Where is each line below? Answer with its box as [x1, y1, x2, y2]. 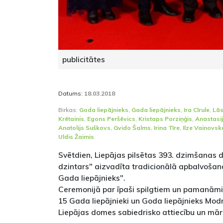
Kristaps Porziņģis [138, 115, 192, 123]
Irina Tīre [154, 124, 180, 132]
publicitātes [62, 54, 105, 65]
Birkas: [58, 106, 79, 114]
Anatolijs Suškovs [58, 124, 111, 132]
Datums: [58, 90, 84, 98]
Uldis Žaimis [58, 133, 94, 141]
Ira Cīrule [184, 106, 210, 114]
